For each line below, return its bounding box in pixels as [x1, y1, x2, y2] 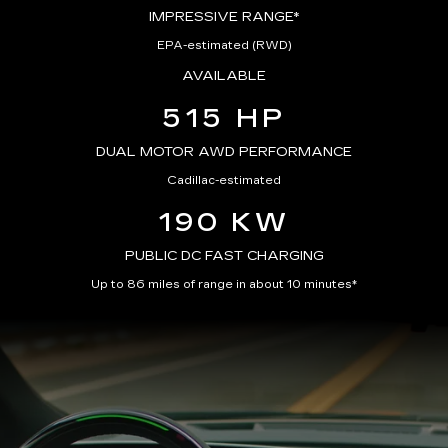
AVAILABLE [182, 68, 266, 84]
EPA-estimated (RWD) [156, 39, 292, 52]
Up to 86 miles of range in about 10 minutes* [91, 278, 357, 291]
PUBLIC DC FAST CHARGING [124, 248, 324, 264]
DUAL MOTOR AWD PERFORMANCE [96, 144, 352, 160]
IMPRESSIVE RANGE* [149, 9, 299, 25]
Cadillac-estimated [167, 174, 281, 187]
